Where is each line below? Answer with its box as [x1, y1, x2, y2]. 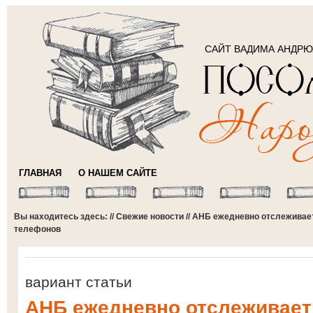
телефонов [14, 224, 61, 234]
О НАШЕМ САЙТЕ [78, 168, 157, 178]
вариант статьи [25, 274, 132, 290]
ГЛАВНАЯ [19, 168, 61, 178]
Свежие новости [116, 212, 184, 221]
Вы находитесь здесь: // [14, 212, 116, 221]
